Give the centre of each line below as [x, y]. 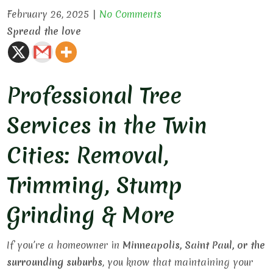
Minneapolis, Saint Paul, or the [194, 245]
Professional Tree [94, 96]
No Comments [131, 14]
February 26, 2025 [48, 14]
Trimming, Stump [95, 186]
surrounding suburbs [55, 262]
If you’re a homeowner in [65, 245]
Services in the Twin [107, 126]
